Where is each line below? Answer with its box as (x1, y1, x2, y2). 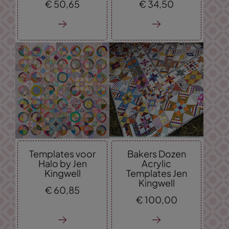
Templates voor (29, 147, 96, 159)
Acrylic (142, 157, 171, 169)
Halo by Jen (38, 157, 87, 169)
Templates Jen (126, 167, 187, 179)
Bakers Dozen (127, 147, 186, 159)
